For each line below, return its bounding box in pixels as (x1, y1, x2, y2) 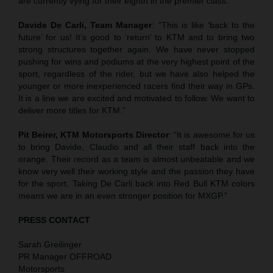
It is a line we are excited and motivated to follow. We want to (18, 93, 255, 103)
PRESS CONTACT (18, 214, 90, 225)
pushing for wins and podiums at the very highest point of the (18, 56, 255, 66)
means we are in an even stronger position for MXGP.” (18, 190, 227, 200)
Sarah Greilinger (18, 239, 82, 249)
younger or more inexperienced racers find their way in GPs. (18, 80, 255, 91)
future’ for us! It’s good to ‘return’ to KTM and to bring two (18, 32, 255, 42)
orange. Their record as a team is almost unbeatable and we (18, 154, 255, 164)
